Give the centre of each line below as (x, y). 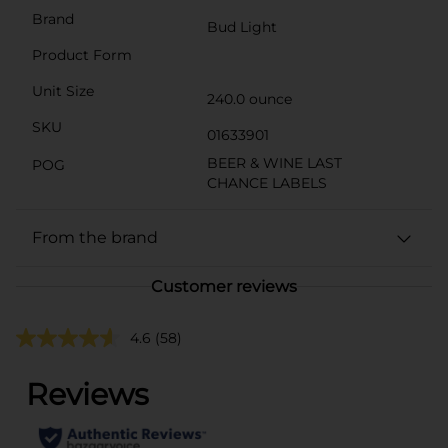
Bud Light (242, 26)
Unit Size (63, 90)
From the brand (95, 237)
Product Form (82, 54)
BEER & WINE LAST (274, 162)
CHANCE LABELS (267, 182)
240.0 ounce (249, 98)
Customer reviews (224, 286)
